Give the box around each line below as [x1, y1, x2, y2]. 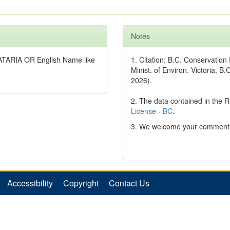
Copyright [63, 177, 99, 189]
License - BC [131, 106, 172, 117]
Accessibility [7, 177, 53, 189]
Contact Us [109, 177, 149, 189]
